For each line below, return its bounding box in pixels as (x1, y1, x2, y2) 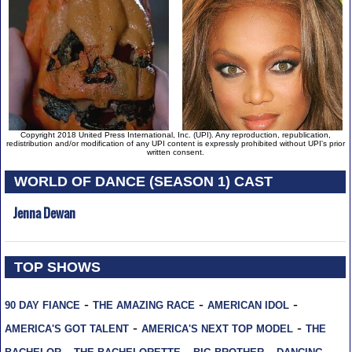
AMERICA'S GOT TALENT (4, 323, 129, 335)
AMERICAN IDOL (207, 299, 289, 312)
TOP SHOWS (14, 258, 101, 275)
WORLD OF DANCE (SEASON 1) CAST (14, 173, 273, 189)
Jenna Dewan (13, 203, 75, 222)
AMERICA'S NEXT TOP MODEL (141, 323, 293, 335)
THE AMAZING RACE (92, 299, 195, 312)
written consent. (146, 148, 204, 157)
